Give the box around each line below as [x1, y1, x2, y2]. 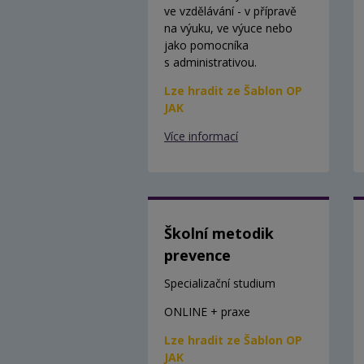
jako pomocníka [164, 37, 249, 53]
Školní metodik [164, 223, 274, 243]
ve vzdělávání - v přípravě [164, 2, 297, 19]
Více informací [164, 128, 238, 144]
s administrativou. [164, 54, 257, 70]
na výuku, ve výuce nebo [164, 19, 292, 36]
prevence [164, 245, 231, 265]
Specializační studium [164, 275, 275, 291]
